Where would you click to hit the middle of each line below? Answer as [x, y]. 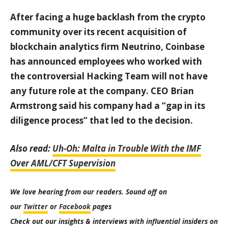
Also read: [31, 148]
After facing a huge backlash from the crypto [108, 17]
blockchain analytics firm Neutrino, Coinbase [107, 47]
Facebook [75, 206]
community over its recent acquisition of [98, 32]
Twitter [36, 206]
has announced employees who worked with [106, 61]
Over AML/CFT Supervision [63, 163]
